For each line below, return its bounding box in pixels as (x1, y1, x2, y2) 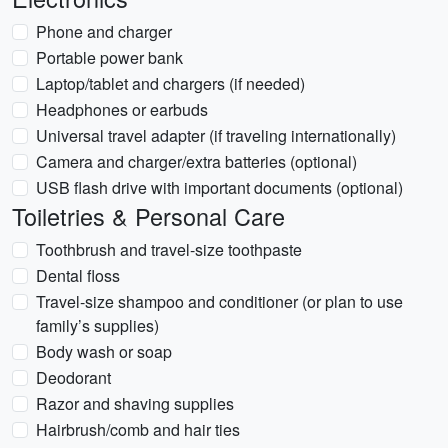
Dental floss (36, 264, 120, 287)
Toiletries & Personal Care (12, 199, 285, 233)
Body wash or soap (36, 340, 172, 363)
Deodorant (36, 366, 111, 389)
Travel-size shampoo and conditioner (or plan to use (36, 290, 403, 313)
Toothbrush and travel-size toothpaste (36, 238, 302, 261)
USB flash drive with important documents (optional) (36, 176, 403, 199)
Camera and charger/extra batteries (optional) (36, 150, 357, 173)
